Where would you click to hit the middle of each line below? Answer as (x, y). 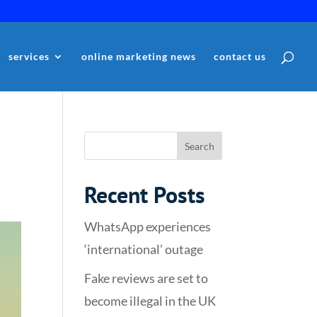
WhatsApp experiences (148, 226)
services (29, 56)
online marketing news (139, 56)
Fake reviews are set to (146, 278)
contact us (240, 56)
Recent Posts (145, 195)
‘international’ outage (144, 249)
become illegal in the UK (150, 301)
